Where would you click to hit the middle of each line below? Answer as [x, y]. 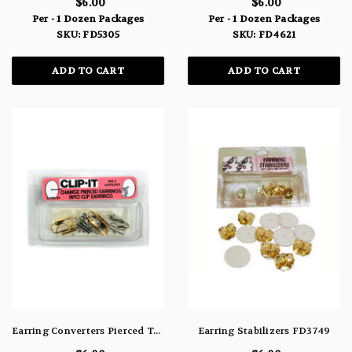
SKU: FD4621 [264, 34]
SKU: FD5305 [88, 34]
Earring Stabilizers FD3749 [264, 331]
